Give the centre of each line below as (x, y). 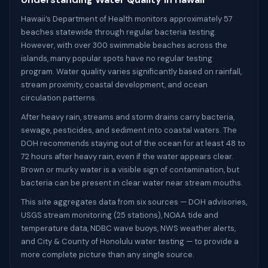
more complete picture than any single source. (108, 255)
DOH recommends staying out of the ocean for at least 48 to (133, 143)
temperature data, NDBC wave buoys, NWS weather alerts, (128, 228)
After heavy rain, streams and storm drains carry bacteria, (128, 117)
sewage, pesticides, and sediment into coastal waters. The (129, 130)
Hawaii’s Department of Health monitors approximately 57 (127, 19)
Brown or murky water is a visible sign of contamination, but (130, 170)
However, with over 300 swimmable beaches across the (124, 45)
